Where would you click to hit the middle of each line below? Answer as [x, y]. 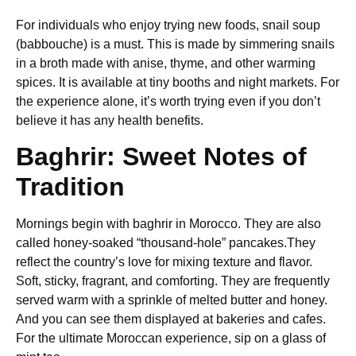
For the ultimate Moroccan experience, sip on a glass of [171, 339]
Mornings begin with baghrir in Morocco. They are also [168, 224]
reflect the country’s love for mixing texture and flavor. [164, 262]
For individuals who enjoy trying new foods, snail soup [168, 25]
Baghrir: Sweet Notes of [161, 157]
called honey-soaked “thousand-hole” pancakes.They [166, 243]
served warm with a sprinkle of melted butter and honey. [172, 300]
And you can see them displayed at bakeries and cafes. [171, 319]
